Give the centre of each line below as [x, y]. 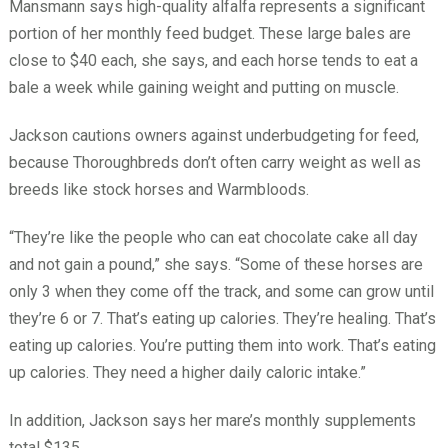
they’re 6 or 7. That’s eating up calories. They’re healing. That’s [222, 319]
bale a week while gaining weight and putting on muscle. [203, 88]
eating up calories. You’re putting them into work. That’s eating [222, 346]
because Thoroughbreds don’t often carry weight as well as [214, 163]
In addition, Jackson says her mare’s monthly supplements [212, 421]
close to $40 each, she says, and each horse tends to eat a [213, 61]
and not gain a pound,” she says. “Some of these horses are [215, 265]
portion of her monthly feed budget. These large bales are [209, 34]
